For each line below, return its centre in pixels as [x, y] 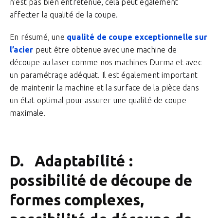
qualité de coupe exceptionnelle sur [137, 37]
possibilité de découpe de [101, 180]
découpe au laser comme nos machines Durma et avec [106, 62]
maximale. [28, 113]
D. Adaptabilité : [71, 161]
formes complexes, [77, 200]
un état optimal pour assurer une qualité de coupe [98, 100]
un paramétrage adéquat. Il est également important [104, 75]
